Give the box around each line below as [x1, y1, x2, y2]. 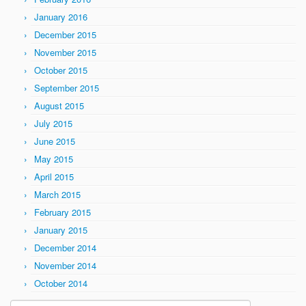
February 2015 [34, 206, 91, 219]
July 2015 [34, 117, 72, 130]
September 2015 [34, 81, 99, 95]
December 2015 [34, 28, 96, 42]
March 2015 [34, 188, 81, 201]
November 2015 [34, 46, 96, 59]
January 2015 [34, 223, 87, 237]
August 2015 [34, 99, 84, 113]
